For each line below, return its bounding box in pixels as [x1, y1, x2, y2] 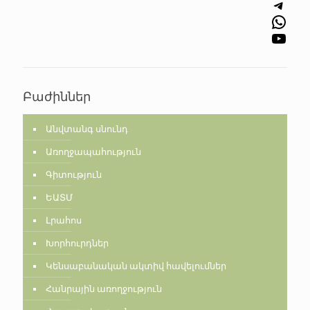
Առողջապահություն [46, 146, 141, 157]
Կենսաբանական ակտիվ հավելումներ [46, 260, 226, 271]
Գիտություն [46, 169, 102, 180]
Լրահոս [46, 215, 82, 226]
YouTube [270, 28, 279, 48]
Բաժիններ [23, 87, 91, 104]
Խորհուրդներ [46, 237, 109, 248]
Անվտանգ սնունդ [46, 123, 128, 134]
